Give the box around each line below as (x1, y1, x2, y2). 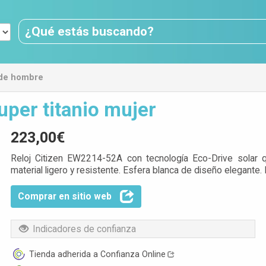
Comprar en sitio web (17, 191, 114, 202)
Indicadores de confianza (32, 223, 136, 235)
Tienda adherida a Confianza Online (28, 249, 166, 259)
